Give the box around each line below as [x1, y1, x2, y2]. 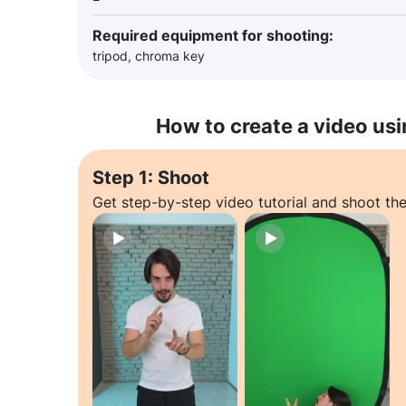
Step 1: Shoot [92, 167, 209, 188]
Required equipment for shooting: [92, 26, 333, 44]
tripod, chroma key [92, 48, 205, 63]
